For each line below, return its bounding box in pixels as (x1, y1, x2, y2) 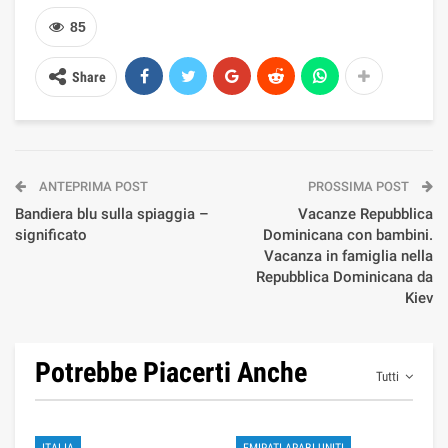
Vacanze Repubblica (298, 204, 433, 223)
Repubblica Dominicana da (256, 267, 433, 286)
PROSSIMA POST (308, 178, 412, 194)
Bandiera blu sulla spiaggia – (15, 204, 209, 223)
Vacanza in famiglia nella (264, 246, 433, 265)
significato (15, 225, 87, 244)
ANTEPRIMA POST (36, 178, 148, 194)
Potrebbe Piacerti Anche (35, 355, 307, 389)
